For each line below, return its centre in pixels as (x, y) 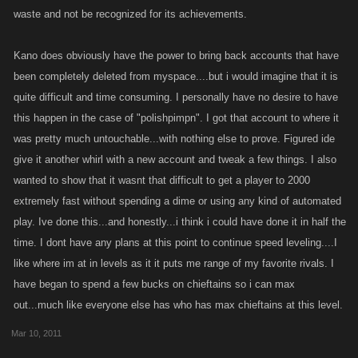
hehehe (36, 8)
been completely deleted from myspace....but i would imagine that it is (176, 76)
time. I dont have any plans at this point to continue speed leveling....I (175, 243)
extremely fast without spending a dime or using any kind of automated (177, 201)
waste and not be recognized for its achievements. (130, 14)
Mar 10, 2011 (36, 333)
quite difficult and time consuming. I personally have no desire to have (176, 97)
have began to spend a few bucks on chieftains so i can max (154, 284)
